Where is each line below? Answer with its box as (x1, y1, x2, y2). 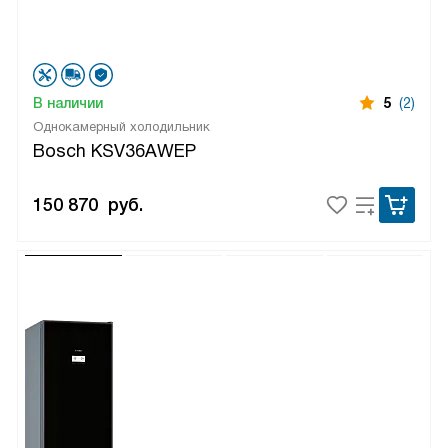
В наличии (33, 94, 103, 111)
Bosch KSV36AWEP (33, 140, 196, 161)
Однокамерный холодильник (33, 118, 210, 134)
